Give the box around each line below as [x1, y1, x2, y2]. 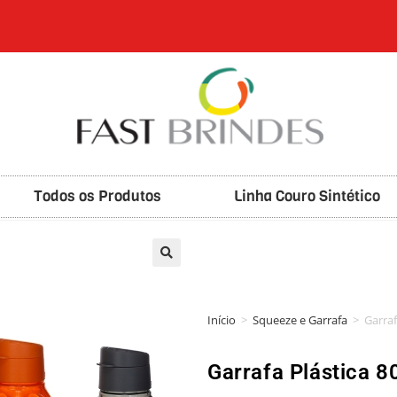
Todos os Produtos [34, 185, 161, 206]
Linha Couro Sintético [234, 185, 380, 206]
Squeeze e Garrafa [253, 311, 347, 328]
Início [207, 311, 236, 328]
